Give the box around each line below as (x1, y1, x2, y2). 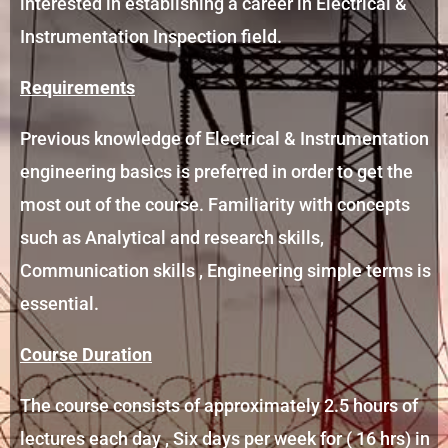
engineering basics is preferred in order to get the (20, 161, 413, 183)
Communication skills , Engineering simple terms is (20, 260, 431, 282)
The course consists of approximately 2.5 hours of (20, 395, 418, 417)
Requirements (20, 77, 135, 99)
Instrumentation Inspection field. (20, 26, 282, 48)
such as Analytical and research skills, (20, 227, 324, 249)
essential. (20, 293, 99, 315)
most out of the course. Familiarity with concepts (20, 194, 410, 216)
